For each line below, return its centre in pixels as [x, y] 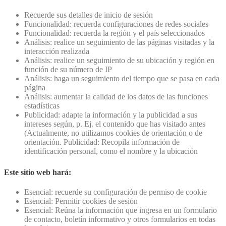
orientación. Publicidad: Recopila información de [102, 142]
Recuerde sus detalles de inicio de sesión [89, 15]
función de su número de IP [68, 70]
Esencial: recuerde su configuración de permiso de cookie [116, 192]
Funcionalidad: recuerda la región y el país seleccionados [115, 33]
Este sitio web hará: [38, 173]
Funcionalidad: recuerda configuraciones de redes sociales [116, 24]
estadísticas [42, 106]
